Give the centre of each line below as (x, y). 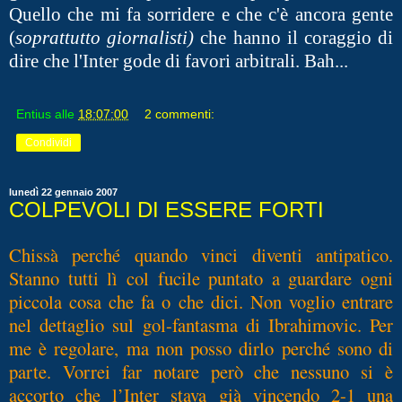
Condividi (48, 142)
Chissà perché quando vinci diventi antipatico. (201, 255)
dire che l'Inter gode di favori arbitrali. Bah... (179, 61)
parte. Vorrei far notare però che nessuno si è (201, 372)
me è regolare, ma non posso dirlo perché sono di (201, 349)
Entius (34, 114)
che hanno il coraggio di (294, 37)
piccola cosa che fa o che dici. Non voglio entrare (201, 302)
